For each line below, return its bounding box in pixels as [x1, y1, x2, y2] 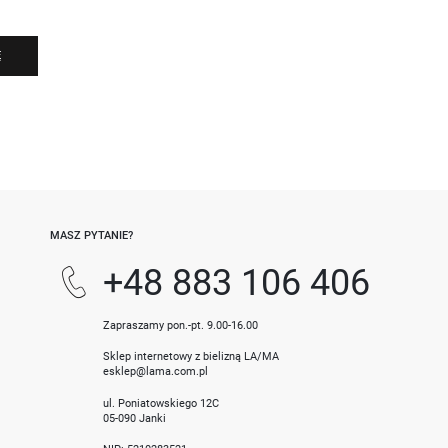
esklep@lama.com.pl [103, 364, 209, 379]
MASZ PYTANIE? [49, 228, 133, 243]
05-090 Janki [103, 410, 167, 425]
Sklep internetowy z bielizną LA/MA [103, 349, 280, 364]
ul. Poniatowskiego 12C [103, 395, 220, 410]
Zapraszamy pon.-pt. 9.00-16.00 [103, 318, 259, 333]
